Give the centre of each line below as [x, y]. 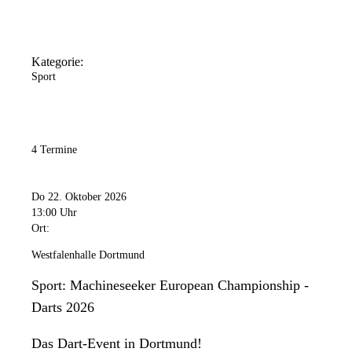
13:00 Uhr [54, 213]
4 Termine [54, 149]
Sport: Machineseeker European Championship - [170, 286]
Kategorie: [57, 61]
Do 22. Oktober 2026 [79, 197]
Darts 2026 [63, 308]
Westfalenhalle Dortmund [88, 255]
